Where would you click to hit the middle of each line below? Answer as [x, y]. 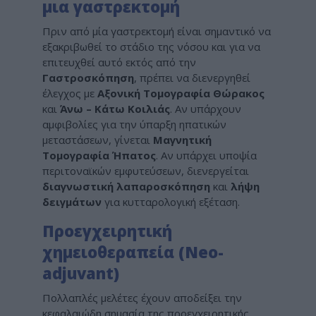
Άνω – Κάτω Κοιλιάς [115, 108]
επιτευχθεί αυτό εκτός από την [119, 62]
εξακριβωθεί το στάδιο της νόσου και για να [151, 46]
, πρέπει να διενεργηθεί [192, 77]
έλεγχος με [70, 93]
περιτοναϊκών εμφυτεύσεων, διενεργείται [146, 170]
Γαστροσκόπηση [88, 77]
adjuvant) [81, 273]
